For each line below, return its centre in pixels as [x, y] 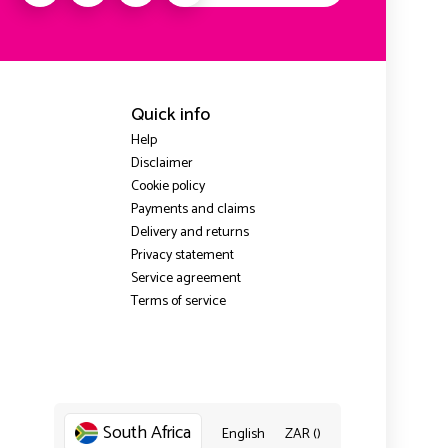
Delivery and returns [189, 233]
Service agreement [185, 279]
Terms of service [178, 302]
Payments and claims [192, 210]
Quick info [170, 115]
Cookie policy [167, 187]
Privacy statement [182, 256]
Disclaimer [161, 164]
